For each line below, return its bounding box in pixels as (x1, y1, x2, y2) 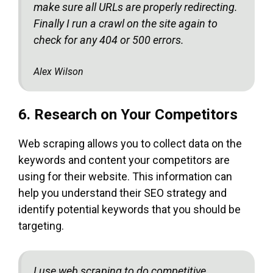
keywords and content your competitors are (18, 153, 230, 166)
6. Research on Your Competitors (18, 105, 238, 123)
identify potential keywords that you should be (18, 202, 241, 216)
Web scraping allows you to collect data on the (18, 136, 242, 150)
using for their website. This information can (18, 169, 232, 183)
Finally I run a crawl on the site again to (34, 16, 218, 30)
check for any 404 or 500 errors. (34, 33, 184, 46)
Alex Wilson (34, 65, 83, 77)
